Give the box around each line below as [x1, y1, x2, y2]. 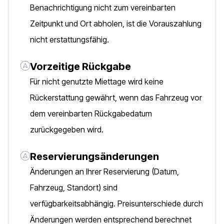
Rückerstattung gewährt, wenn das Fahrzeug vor [30, 92, 202, 102]
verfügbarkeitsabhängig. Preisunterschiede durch [30, 198, 203, 208]
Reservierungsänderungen [30, 150, 159, 162]
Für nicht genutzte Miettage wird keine [30, 76, 163, 86]
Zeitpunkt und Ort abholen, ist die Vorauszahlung [30, 18, 201, 28]
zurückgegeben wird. [30, 124, 103, 134]
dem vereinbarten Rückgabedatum [30, 108, 152, 118]
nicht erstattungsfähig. [30, 34, 109, 44]
